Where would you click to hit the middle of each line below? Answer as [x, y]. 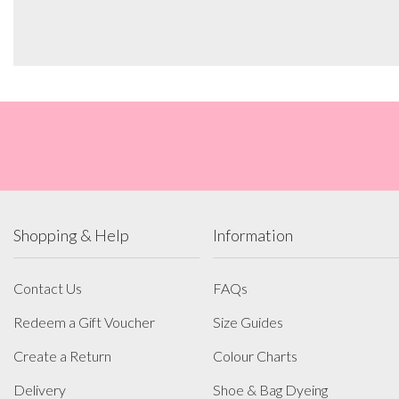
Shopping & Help [71, 235]
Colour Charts [255, 355]
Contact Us [48, 288]
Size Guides [248, 322]
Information [253, 235]
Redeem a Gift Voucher [84, 322]
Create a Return [62, 355]
